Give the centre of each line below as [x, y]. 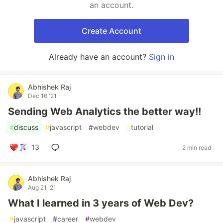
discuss [26, 127]
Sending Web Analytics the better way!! [105, 111]
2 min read [197, 147]
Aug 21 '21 [42, 187]
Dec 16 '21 [42, 96]
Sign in [162, 57]
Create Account [111, 31]
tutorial [142, 127]
